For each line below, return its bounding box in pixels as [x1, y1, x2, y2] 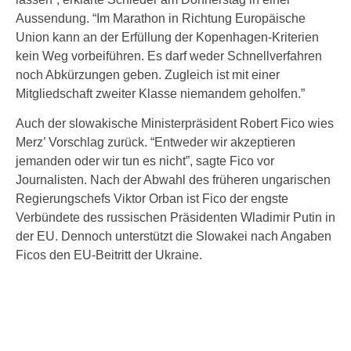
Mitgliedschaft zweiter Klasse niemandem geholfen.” [16, 87, 305, 100]
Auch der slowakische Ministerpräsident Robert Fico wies [16, 117, 334, 130]
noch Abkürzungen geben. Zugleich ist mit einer [16, 68, 280, 81]
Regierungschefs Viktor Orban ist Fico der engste [16, 192, 288, 205]
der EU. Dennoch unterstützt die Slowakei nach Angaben [16, 230, 331, 243]
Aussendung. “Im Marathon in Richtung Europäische [16, 12, 306, 25]
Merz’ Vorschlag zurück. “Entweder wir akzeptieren [16, 136, 295, 149]
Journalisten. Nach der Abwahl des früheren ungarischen [16, 173, 331, 186]
